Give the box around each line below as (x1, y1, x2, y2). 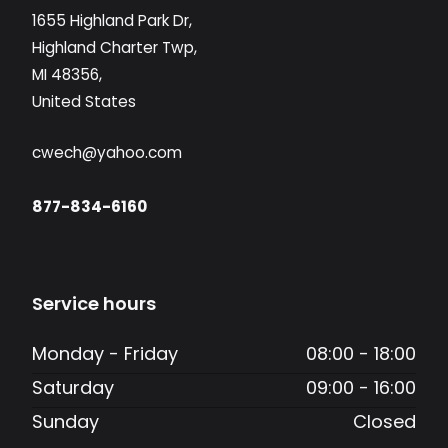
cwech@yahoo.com (32, 142, 182, 164)
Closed (353, 409, 416, 435)
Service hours (32, 291, 156, 317)
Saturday (32, 375, 114, 401)
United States (32, 91, 136, 113)
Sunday (32, 409, 99, 435)
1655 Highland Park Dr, (32, 10, 192, 32)
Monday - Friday (32, 341, 178, 367)
